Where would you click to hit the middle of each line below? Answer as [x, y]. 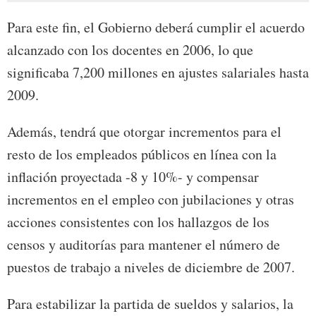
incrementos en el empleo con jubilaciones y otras [151, 200]
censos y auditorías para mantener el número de [144, 245]
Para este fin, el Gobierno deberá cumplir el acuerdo [156, 28]
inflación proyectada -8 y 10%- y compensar [133, 177]
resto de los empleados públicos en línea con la [142, 154]
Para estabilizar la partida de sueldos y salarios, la [150, 304]
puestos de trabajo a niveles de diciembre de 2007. [151, 267]
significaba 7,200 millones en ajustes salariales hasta [158, 73]
